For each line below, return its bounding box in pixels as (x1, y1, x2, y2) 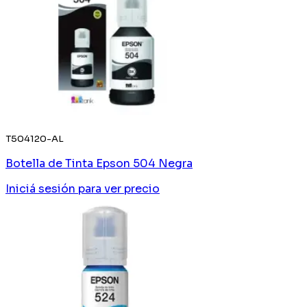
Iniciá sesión (5, 181, 75, 196)
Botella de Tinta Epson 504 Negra (5, 156, 193, 171)
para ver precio (78, 181, 160, 196)
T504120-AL (5, 132, 64, 145)
